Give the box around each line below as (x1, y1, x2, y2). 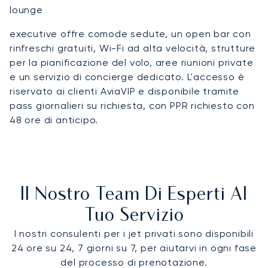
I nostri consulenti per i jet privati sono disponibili (14, 227, 254, 239)
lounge (10, 4, 43, 16)
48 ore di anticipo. (10, 114, 99, 126)
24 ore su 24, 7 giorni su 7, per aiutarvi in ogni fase (11, 242, 257, 254)
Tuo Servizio (84, 207, 184, 225)
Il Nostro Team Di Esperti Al (20, 186, 248, 204)
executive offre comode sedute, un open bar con (10, 28, 251, 39)
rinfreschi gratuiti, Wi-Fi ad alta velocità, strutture (10, 42, 256, 54)
